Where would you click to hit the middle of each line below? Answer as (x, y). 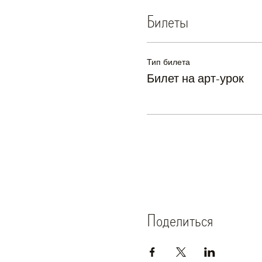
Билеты (167, 22)
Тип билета (168, 62)
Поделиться (180, 220)
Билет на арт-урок (195, 78)
